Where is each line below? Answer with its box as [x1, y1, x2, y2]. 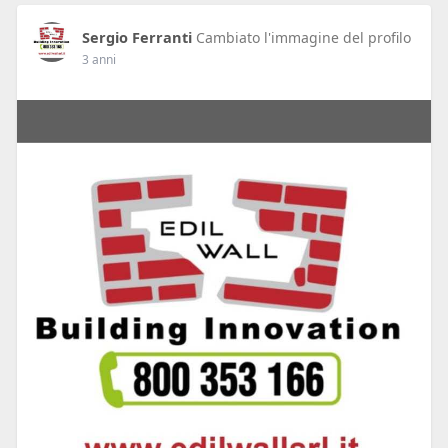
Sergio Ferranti [81, 27, 192, 48]
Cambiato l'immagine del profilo [195, 28, 411, 48]
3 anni [81, 51, 116, 69]
